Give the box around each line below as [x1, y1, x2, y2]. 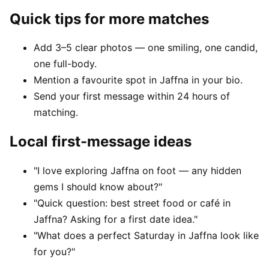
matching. [34, 106, 78, 119]
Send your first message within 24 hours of [34, 90, 230, 103]
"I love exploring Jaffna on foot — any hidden [34, 165, 241, 177]
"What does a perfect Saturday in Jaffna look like [34, 229, 259, 242]
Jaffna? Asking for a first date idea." [34, 213, 198, 226]
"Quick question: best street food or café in [34, 197, 231, 210]
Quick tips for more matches [10, 10, 209, 28]
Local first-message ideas [10, 133, 192, 151]
